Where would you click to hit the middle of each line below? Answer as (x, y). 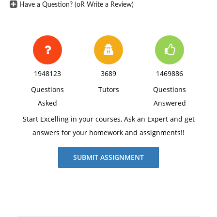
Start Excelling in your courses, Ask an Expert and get (108, 119)
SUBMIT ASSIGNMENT (108, 157)
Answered (170, 103)
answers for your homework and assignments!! (108, 132)
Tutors (108, 89)
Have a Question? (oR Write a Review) (77, 5)
